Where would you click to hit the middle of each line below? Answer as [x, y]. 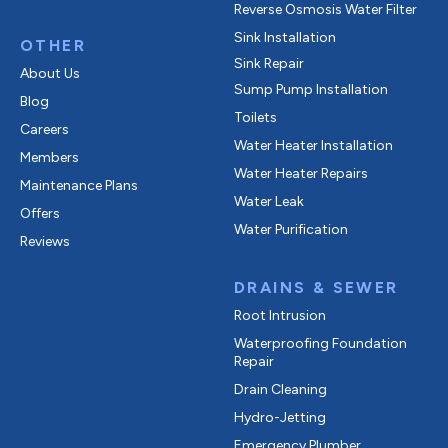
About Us [50, 73]
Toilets [255, 117]
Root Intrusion [280, 315]
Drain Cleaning [280, 389]
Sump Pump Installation [311, 89]
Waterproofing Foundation [320, 343]
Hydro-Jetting [280, 417]
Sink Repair [269, 63]
